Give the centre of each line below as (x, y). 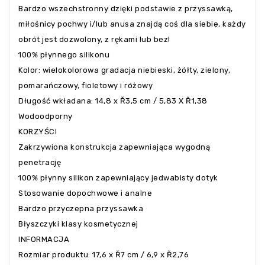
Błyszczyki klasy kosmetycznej (78, 224)
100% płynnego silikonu (64, 55)
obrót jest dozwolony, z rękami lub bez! (94, 40)
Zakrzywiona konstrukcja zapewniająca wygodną (114, 147)
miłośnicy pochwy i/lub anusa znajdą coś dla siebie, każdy (132, 24)
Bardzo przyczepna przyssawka (81, 209)
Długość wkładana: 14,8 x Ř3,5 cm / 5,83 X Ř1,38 (113, 101)
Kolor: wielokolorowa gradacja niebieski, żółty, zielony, (124, 70)
